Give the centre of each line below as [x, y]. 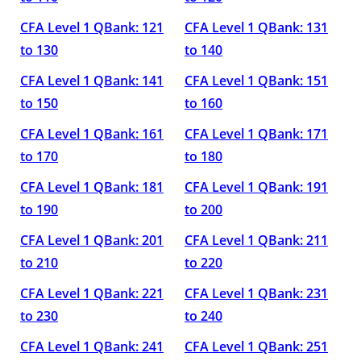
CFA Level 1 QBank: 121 [92, 27]
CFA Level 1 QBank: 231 [256, 293]
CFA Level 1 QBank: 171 [256, 134]
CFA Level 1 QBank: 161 [92, 134]
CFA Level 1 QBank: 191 [256, 187]
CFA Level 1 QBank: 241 [92, 346]
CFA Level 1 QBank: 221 [92, 293]
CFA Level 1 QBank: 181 [92, 187]
